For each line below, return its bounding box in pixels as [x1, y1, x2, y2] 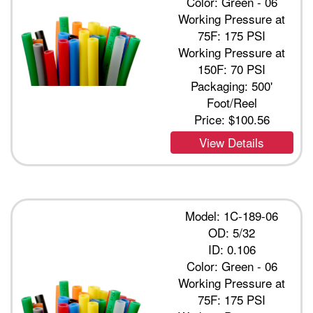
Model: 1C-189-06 [185, 207, 279, 225]
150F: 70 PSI [198, 60, 266, 78]
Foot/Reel [206, 94, 257, 112]
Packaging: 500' [191, 77, 273, 95]
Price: [194, 110, 228, 129]
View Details [199, 133, 265, 152]
